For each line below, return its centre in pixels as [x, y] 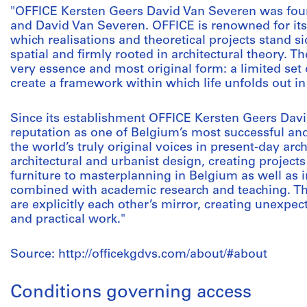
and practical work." [68, 220]
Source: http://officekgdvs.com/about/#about [139, 255]
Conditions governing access [131, 293]
